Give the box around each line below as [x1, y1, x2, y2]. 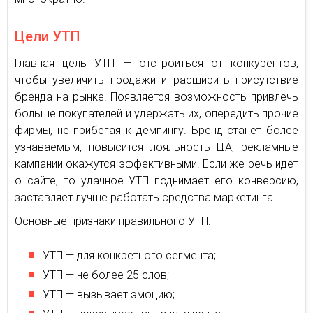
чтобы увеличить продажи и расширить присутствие [15, 73, 298, 87]
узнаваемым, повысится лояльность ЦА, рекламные [15, 140, 298, 154]
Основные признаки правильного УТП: [15, 214, 210, 228]
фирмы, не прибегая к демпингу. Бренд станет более [15, 123, 298, 137]
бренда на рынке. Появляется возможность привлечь [15, 89, 298, 103]
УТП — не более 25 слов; [43, 268, 169, 282]
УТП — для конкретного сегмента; [43, 248, 216, 262]
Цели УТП [15, 27, 80, 45]
